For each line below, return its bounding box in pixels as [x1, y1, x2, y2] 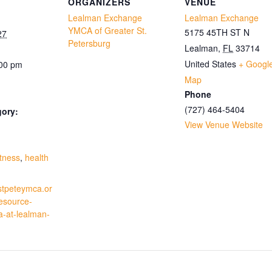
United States [185, 57, 236, 70]
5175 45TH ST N [185, 25, 250, 38]
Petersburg [68, 36, 110, 49]
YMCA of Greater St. [68, 24, 147, 36]
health [25, 151, 49, 163]
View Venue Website [185, 118, 263, 131]
